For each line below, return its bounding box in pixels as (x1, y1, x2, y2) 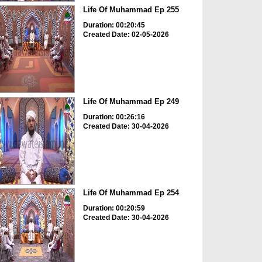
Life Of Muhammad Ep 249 (82, 96, 179, 106)
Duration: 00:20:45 (82, 21, 145, 30)
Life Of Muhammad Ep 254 (82, 188, 179, 198)
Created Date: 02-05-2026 (82, 30, 169, 39)
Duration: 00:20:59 (82, 204, 145, 213)
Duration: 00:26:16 (82, 112, 145, 121)
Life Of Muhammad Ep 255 (82, 5, 179, 15)
